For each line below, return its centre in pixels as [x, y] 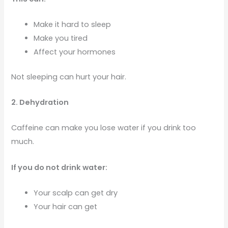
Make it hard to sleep [73, 24]
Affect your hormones [75, 52]
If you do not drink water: [60, 167]
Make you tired [61, 38]
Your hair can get [66, 207]
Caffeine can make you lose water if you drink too [104, 128]
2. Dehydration [40, 103]
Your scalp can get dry [76, 193]
